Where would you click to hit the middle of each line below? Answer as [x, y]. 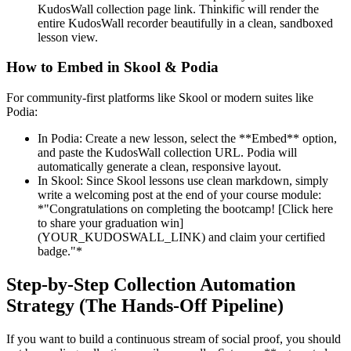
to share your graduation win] [110, 223]
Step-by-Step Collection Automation [151, 285]
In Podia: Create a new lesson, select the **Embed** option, [187, 139]
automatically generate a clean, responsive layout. [159, 167]
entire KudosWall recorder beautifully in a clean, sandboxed [185, 23]
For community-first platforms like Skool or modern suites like [160, 98]
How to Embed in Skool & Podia [112, 67]
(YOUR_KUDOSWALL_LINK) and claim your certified [181, 237]
